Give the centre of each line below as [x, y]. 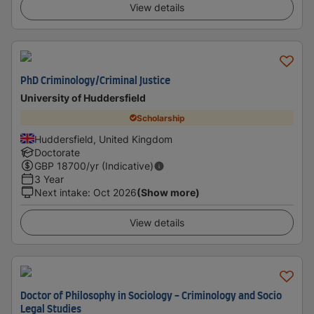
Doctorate [57, 152]
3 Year [49, 179]
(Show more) [168, 192]
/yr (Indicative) [120, 166]
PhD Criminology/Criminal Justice [95, 81]
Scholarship [161, 118]
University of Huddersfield [83, 98]
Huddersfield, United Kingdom [103, 139]
